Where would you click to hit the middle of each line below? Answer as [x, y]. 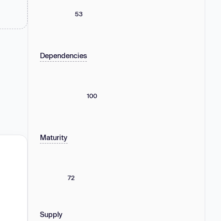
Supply [51, 214]
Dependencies [63, 55]
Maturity [54, 137]
